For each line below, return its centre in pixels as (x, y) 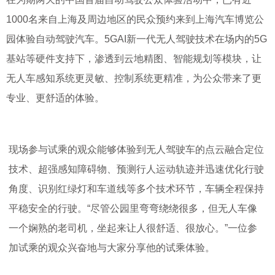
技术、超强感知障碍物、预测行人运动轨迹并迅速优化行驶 (137, 169)
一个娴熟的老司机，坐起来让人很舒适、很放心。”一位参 (133, 228)
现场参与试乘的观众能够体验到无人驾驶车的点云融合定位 (137, 149)
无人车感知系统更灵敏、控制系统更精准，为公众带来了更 (134, 78)
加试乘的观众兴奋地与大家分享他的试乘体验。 (112, 248)
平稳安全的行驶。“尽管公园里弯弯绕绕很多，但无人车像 (133, 208)
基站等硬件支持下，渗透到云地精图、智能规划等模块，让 (134, 59)
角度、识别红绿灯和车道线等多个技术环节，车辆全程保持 (137, 189)
